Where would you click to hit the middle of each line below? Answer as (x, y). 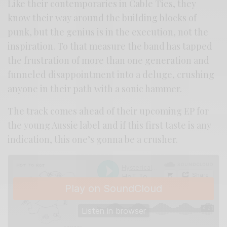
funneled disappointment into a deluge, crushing (111, 75)
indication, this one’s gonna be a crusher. (93, 140)
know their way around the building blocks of (102, 18)
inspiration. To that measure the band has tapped (110, 46)
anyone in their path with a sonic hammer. (95, 89)
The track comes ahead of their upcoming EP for (108, 111)
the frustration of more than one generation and (109, 61)
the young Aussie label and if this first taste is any (110, 125)
